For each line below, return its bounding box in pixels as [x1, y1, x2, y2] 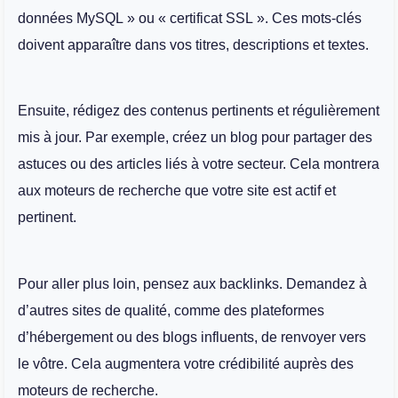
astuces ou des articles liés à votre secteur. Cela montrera [18, 156, 379, 172]
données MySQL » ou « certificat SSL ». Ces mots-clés [18, 10, 362, 26]
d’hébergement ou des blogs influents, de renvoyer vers [18, 329, 366, 345]
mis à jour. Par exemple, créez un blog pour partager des [18, 130, 372, 146]
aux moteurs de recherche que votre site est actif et [18, 183, 336, 199]
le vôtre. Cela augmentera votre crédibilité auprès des [18, 355, 354, 371]
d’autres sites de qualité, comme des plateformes [18, 302, 324, 318]
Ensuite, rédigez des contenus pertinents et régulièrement [18, 103, 379, 119]
